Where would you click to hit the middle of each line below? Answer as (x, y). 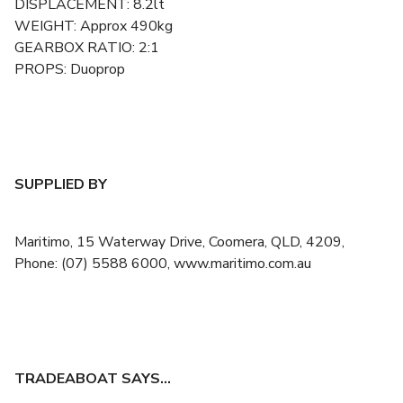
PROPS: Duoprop (70, 69)
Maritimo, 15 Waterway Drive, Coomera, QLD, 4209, (179, 242)
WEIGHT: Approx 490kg (94, 26)
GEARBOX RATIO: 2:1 (87, 48)
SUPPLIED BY (61, 184)
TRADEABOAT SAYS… (93, 379)
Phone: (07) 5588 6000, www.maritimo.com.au (163, 264)
